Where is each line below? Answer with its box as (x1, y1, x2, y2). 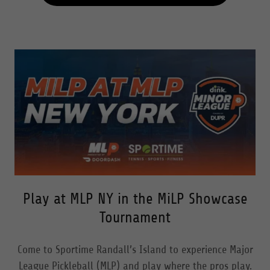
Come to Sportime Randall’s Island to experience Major (17, 243, 253, 256)
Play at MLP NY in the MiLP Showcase (22, 190, 248, 207)
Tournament (99, 209, 171, 226)
